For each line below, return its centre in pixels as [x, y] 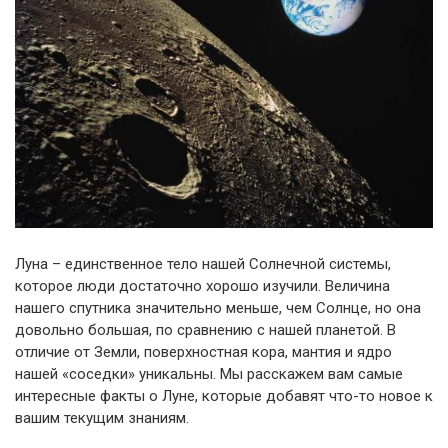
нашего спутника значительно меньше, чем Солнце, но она [218, 307]
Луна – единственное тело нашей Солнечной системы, [203, 263]
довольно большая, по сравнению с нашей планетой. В [205, 329]
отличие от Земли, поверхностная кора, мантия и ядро [203, 351]
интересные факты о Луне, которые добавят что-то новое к [224, 395]
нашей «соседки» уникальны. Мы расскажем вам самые [209, 373]
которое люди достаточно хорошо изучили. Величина [202, 285]
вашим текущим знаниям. [102, 417]
